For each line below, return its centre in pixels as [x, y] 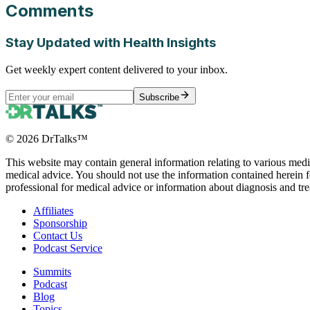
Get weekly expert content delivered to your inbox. [117, 69]
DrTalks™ [63, 138]
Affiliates [53, 210]
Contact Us [58, 235]
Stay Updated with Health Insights [111, 42]
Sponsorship [60, 223]
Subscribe [159, 97]
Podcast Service [68, 248]
